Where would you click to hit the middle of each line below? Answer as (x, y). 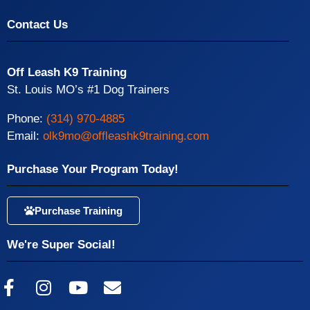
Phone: (27, 119)
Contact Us (37, 25)
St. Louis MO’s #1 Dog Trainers (88, 90)
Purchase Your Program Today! (93, 170)
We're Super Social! (61, 245)
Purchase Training (79, 211)
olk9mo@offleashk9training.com (126, 136)
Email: (25, 136)
